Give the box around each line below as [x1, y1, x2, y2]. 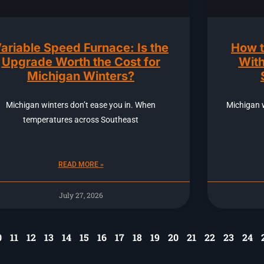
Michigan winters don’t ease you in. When [6, 100, 156, 110]
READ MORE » [58, 160, 104, 169]
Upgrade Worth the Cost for [1, 55, 160, 70]
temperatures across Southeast [23, 115, 138, 125]
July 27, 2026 [58, 190, 103, 200]
